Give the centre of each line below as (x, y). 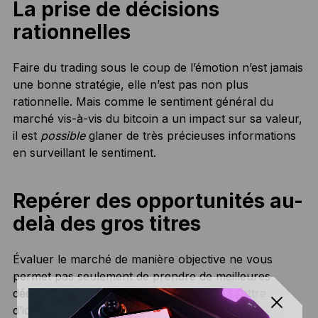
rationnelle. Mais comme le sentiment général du (143, 101)
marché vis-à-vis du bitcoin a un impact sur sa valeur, (157, 118)
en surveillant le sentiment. (84, 152)
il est (26, 135)
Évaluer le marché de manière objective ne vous (142, 259)
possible (62, 135)
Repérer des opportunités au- (158, 201)
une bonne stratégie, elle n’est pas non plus (130, 84)
